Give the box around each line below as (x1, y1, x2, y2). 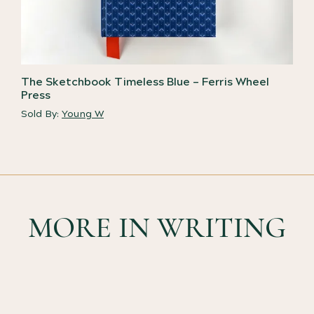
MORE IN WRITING (28, 210, 286, 245)
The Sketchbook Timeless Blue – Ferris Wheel (21, 74, 269, 90)
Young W (62, 107, 104, 121)
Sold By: (21, 107, 62, 121)
